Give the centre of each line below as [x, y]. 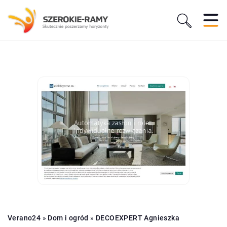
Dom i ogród [68, 218]
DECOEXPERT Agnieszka [138, 218]
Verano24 [24, 218]
